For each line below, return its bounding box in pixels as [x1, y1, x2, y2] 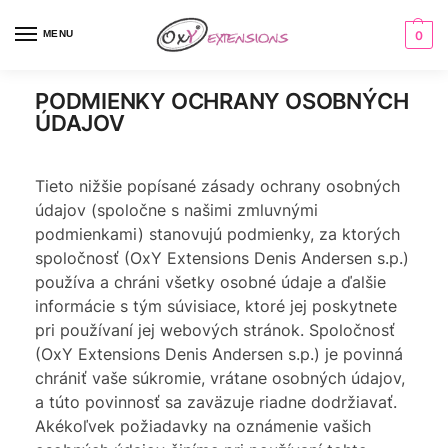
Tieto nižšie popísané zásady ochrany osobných [35, 176, 400, 196]
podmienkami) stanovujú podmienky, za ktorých [35, 224, 400, 244]
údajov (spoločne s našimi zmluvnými [35, 200, 318, 220]
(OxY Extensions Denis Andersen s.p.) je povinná [35, 344, 403, 364]
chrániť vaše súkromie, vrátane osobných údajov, [35, 368, 405, 388]
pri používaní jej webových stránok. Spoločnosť [35, 320, 395, 340]
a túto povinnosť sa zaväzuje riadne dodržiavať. [35, 392, 397, 412]
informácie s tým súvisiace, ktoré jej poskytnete [35, 296, 397, 316]
